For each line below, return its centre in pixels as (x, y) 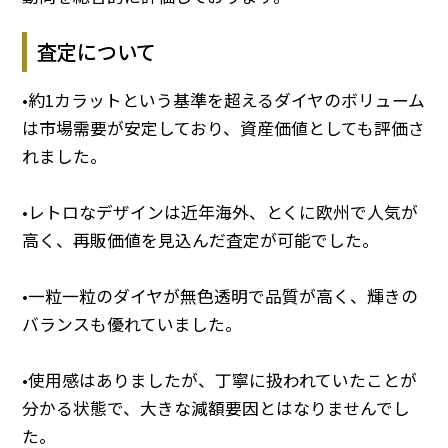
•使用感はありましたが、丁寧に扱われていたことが (220, 379)
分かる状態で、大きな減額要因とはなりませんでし (216, 407)
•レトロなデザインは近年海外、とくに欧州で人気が (220, 211)
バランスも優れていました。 (132, 323)
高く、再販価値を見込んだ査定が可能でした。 (201, 239)
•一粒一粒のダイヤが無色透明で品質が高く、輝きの (220, 295)
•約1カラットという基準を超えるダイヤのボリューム (224, 99)
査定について (97, 52)
